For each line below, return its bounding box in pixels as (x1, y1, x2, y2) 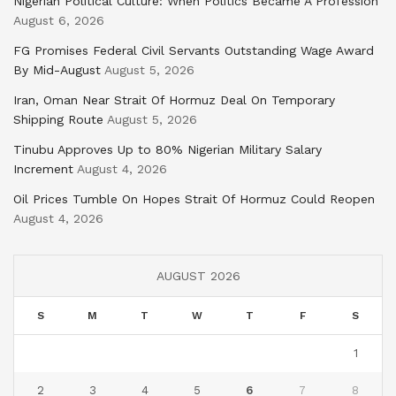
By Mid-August (13, 63, 101, 78)
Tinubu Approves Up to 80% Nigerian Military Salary (13, 142, 322, 157)
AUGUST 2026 (156, 269, 240, 284)
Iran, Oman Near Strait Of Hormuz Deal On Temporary (13, 93, 335, 108)
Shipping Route (13, 112, 103, 127)
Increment (13, 162, 73, 177)
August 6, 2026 (13, 13, 104, 28)
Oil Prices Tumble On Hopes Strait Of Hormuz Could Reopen (13, 192, 375, 207)
